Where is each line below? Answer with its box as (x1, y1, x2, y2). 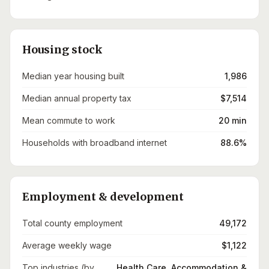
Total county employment (22, 218, 122, 228)
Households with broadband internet (22, 138, 167, 148)
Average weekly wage (22, 240, 112, 250)
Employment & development (22, 190, 184, 204)
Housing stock (22, 43, 103, 56)
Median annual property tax (22, 93, 131, 103)
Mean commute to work (22, 115, 115, 125)
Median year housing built (22, 71, 124, 81)
